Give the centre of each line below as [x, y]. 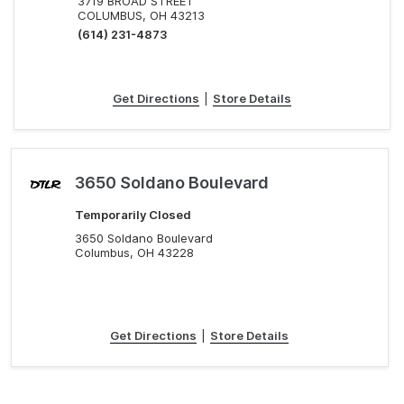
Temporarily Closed [133, 215]
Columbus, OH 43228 [135, 252]
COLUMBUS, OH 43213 [141, 15]
